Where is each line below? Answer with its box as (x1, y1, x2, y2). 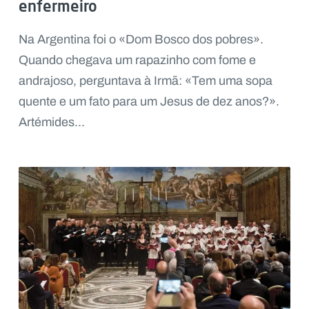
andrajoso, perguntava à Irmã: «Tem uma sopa (18, 71, 272, 90)
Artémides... (18, 112, 85, 131)
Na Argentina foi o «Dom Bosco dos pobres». (18, 30, 263, 48)
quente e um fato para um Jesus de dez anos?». (18, 92, 279, 110)
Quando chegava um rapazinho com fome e (18, 50, 256, 69)
